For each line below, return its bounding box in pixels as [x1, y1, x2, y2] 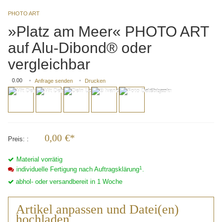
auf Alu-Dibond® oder [8, 40, 152, 56]
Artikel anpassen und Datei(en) [16, 202, 179, 217]
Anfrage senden [35, 78, 73, 84]
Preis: [8, 135, 27, 143]
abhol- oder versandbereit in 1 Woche [16, 178, 122, 186]
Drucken [85, 78, 106, 84]
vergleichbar [8, 56, 90, 73]
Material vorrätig [16, 156, 62, 164]
